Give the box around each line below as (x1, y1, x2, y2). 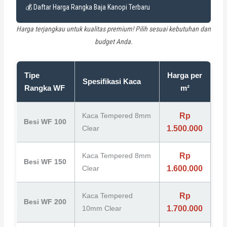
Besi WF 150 (23, 157, 66, 166)
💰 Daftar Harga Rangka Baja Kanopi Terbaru (25, 3, 150, 11)
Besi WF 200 (23, 197, 66, 206)
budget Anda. (94, 37, 133, 46)
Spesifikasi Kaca (82, 77, 141, 86)
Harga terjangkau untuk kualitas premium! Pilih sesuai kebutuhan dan (16, 24, 211, 33)
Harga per (167, 70, 203, 80)
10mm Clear (82, 204, 122, 212)
